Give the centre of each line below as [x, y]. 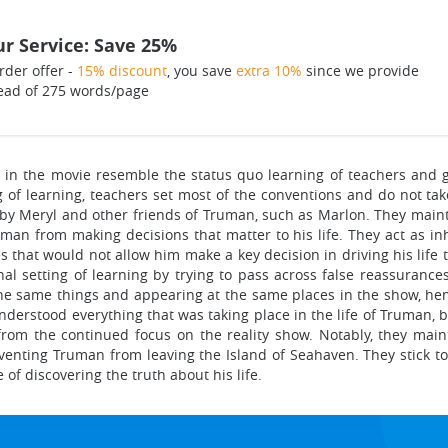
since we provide [360, 70]
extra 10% [268, 70]
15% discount [121, 70]
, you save [201, 70]
